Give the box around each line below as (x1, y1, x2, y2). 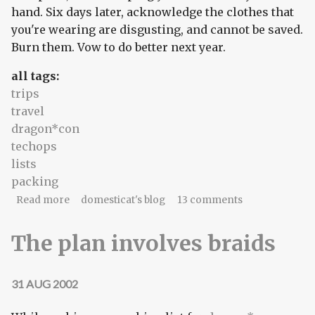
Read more (15, 194, 70, 207)
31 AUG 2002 (11, 277, 78, 291)
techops (11, 139, 57, 154)
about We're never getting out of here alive (69, 193, 274, 206)
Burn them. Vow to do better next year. (11, 40, 226, 55)
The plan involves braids (11, 229, 276, 257)
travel (11, 104, 44, 119)
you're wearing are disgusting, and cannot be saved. (11, 22, 303, 37)
